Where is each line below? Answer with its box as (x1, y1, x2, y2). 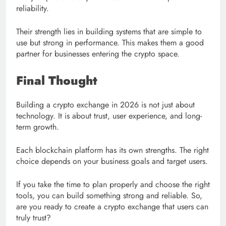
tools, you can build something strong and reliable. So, (16, 189, 202, 201)
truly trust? (16, 211, 51, 223)
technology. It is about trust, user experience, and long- (16, 109, 202, 122)
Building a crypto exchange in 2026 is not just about (16, 98, 195, 110)
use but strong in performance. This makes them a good (16, 36, 204, 48)
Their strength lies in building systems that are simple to (16, 25, 202, 37)
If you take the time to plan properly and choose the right (16, 178, 210, 190)
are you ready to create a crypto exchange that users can (16, 200, 208, 212)
